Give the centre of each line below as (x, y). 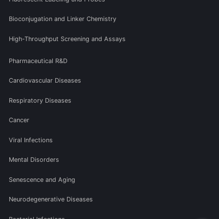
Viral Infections (31, 140)
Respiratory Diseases (40, 100)
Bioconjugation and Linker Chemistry (63, 19)
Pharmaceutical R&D (38, 61)
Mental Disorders (34, 160)
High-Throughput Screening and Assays (67, 39)
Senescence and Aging (42, 179)
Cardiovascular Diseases (45, 81)
